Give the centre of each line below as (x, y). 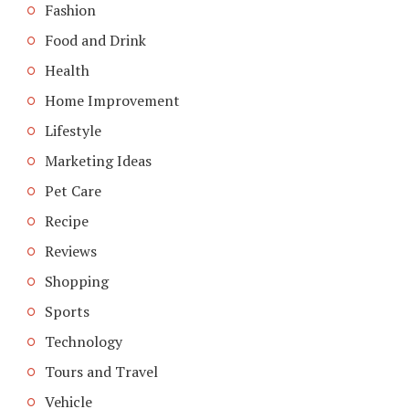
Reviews (71, 252)
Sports (67, 312)
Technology (84, 342)
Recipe (67, 221)
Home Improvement (112, 101)
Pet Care (73, 191)
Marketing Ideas (98, 161)
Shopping (77, 282)
